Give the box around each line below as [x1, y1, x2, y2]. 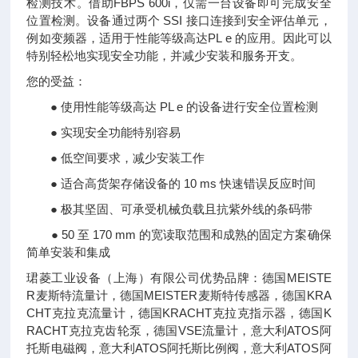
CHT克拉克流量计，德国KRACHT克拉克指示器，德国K [26, 306, 332, 320]
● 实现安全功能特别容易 [26, 125, 181, 139]
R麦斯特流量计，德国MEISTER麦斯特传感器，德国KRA [26, 288, 332, 302]
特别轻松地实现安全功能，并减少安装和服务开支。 [26, 49, 303, 62]
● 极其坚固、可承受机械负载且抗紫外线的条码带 [26, 202, 313, 216]
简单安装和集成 [26, 245, 111, 259]
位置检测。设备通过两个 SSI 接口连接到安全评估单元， [26, 14, 332, 27]
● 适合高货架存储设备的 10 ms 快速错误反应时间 [26, 177, 316, 190]
